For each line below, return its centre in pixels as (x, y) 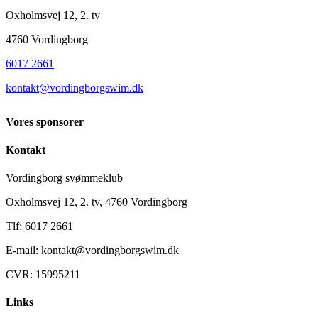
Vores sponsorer (45, 122)
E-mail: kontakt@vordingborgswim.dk (92, 250)
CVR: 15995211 (43, 274)
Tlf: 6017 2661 (39, 226)
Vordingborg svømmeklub (64, 177)
